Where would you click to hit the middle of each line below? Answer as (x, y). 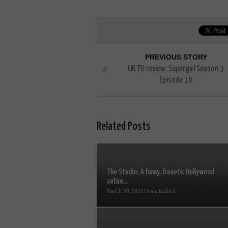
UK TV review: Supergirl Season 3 (176, 69)
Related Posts (124, 126)
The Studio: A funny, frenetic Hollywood (161, 172)
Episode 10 (176, 80)
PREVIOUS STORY (176, 57)
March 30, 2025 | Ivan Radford (141, 191)
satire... (117, 181)
